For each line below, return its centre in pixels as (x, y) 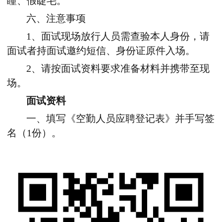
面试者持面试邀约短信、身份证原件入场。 (101, 51)
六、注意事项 (56, 19)
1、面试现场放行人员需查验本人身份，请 (118, 37)
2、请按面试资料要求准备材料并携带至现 (118, 69)
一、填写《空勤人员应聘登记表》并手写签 (121, 119)
